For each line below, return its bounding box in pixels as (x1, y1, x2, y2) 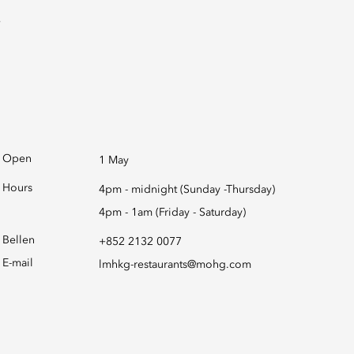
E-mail (2, 258, 33, 269)
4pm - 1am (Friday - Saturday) (98, 207, 246, 218)
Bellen (2, 235, 35, 246)
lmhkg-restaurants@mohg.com (98, 259, 251, 270)
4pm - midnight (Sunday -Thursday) (98, 184, 275, 195)
